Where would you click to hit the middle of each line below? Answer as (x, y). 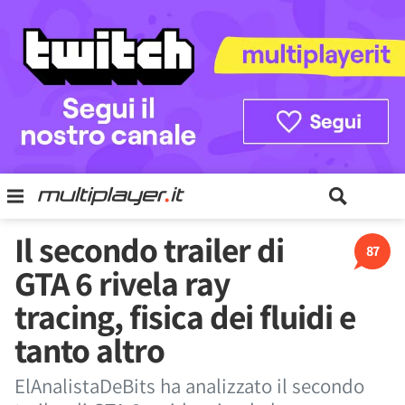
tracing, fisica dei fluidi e (185, 316)
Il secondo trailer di (149, 250)
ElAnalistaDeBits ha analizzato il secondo (189, 386)
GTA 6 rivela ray (122, 283)
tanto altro (89, 350)
